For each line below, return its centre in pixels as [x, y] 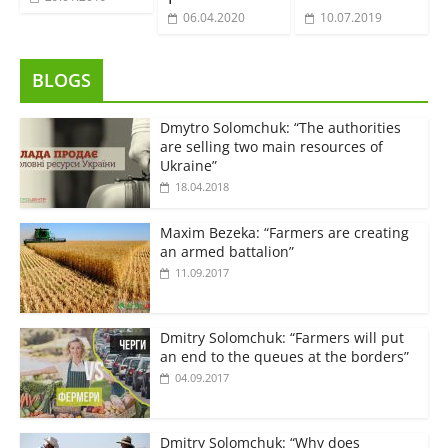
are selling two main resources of [271, 146]
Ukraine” [188, 165]
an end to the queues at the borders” [284, 356]
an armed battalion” [226, 251]
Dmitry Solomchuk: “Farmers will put [281, 337]
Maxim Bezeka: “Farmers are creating [284, 232]
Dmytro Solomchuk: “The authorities [280, 127]
